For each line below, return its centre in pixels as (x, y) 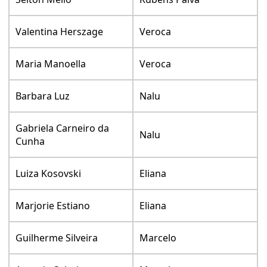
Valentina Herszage (60, 31)
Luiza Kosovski (49, 173)
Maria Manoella (51, 63)
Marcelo (158, 237)
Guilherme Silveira (57, 237)
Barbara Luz (43, 96)
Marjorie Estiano (53, 205)
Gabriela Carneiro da (63, 128)
